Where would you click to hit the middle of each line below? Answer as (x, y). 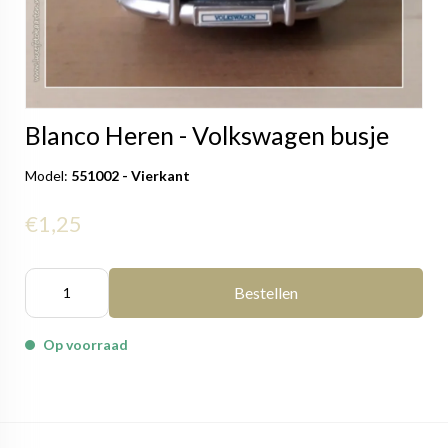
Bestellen (265, 292)
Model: (48, 175)
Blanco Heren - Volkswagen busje (207, 135)
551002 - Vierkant (130, 175)
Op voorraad (85, 344)
